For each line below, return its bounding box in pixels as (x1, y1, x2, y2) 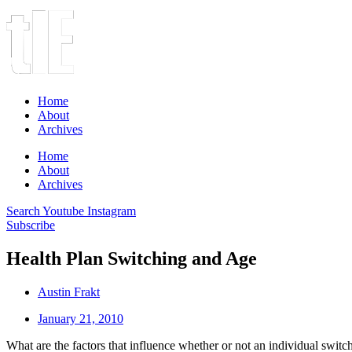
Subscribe (6, 218, 55, 232)
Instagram (87, 204, 136, 218)
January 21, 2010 (38, 311, 123, 325)
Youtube (42, 204, 84, 218)
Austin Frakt (38, 284, 100, 299)
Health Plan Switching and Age (6, 247, 257, 269)
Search (6, 204, 40, 218)
